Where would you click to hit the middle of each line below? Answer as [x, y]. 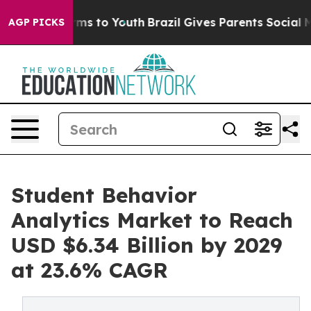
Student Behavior [104, 195]
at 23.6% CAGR [90, 270]
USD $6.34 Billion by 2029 [147, 245]
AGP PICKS [36, 22]
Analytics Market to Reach [152, 220]
